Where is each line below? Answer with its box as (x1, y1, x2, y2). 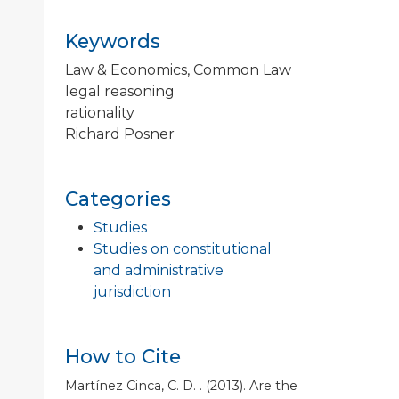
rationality (65, 103, 134, 121)
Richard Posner (65, 125, 175, 142)
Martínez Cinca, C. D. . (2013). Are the (65, 377, 297, 394)
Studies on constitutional (94, 240, 272, 257)
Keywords (65, 28, 160, 53)
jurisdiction (94, 282, 171, 300)
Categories (65, 186, 171, 210)
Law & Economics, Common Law (65, 61, 291, 78)
